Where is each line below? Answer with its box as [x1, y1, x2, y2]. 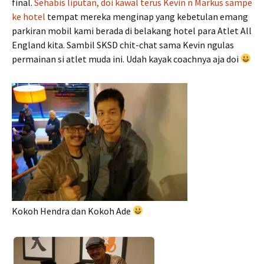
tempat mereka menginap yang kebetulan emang [47, 10, 248, 22]
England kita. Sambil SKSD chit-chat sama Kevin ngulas [12, 38, 234, 51]
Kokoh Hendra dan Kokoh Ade [12, 204, 133, 217]
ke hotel [12, 10, 47, 22]
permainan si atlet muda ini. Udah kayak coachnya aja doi [12, 52, 240, 65]
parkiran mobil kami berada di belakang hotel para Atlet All [12, 24, 252, 37]
